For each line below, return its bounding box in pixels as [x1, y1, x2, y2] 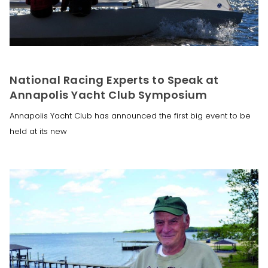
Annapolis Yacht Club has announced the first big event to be [10, 109, 251, 121]
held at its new [10, 125, 67, 137]
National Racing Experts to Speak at [10, 72, 219, 87]
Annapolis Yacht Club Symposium [10, 87, 207, 102]
